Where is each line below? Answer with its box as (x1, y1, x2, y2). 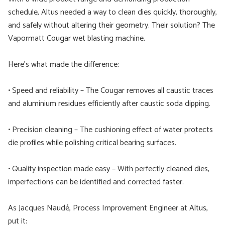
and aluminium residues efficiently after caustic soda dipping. (8, 97, 210, 110)
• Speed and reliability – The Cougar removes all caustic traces (8, 84, 213, 97)
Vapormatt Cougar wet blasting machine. (8, 32, 145, 45)
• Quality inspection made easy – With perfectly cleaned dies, (8, 162, 209, 176)
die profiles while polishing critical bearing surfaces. (8, 136, 176, 150)
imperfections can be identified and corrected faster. (8, 175, 184, 189)
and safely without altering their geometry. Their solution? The (8, 19, 215, 32)
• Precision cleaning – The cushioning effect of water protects (8, 123, 213, 137)
